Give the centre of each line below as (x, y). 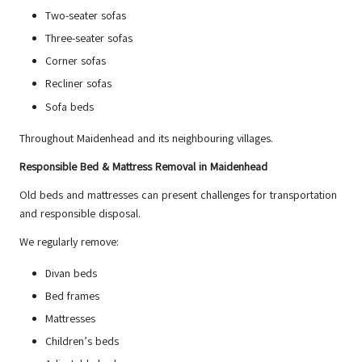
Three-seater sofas (89, 39)
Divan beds (71, 273)
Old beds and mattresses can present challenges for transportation (178, 195)
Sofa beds (69, 107)
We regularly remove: (69, 242)
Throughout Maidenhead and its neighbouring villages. (146, 138)
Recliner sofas (78, 84)
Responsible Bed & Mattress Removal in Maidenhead (143, 166)
